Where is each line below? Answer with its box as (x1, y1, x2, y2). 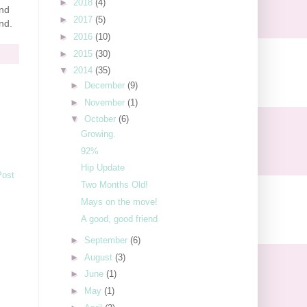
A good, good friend (81, 213, 158, 224)
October (84, 114, 119, 125)
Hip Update (81, 162, 125, 173)
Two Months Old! (81, 180, 149, 191)
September (84, 234, 130, 245)
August (84, 251, 115, 262)
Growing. (81, 128, 116, 139)
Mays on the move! (81, 196, 158, 207)
